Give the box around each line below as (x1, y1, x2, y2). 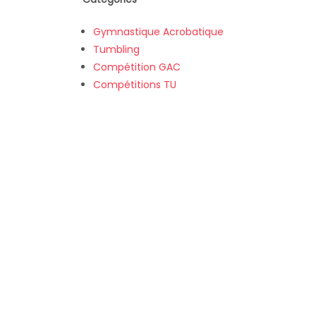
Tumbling (93, 42, 140, 57)
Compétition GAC (93, 60, 181, 75)
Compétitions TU (93, 78, 176, 92)
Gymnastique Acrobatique (93, 25, 224, 39)
